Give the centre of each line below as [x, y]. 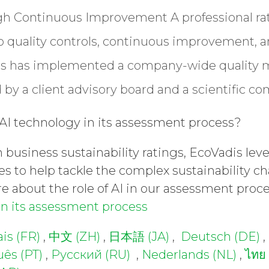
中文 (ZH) [74, 237]
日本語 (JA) [139, 237]
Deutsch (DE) [220, 237]
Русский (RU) [91, 255]
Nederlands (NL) [189, 255]
